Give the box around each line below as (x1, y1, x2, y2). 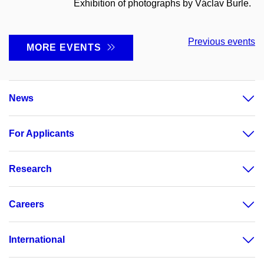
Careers (9, 199, 44, 210)
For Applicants (9, 128, 74, 139)
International (9, 235, 65, 245)
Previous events (188, 36, 255, 47)
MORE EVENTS (27, 42, 107, 52)
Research (9, 164, 52, 174)
